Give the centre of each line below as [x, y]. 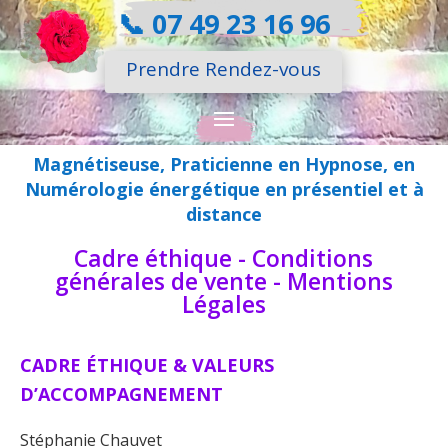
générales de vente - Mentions [223, 280]
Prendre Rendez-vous [224, 69]
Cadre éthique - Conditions [224, 257]
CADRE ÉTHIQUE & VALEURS [147, 364]
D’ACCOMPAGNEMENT [122, 393]
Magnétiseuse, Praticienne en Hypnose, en [224, 163]
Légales [223, 303]
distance [224, 213]
